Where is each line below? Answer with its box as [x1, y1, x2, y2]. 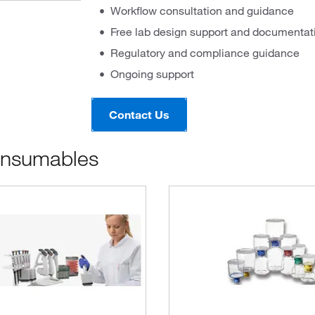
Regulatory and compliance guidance [110, 45, 300, 60]
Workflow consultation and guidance [110, 3, 294, 18]
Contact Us [108, 107, 169, 122]
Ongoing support [110, 66, 194, 81]
